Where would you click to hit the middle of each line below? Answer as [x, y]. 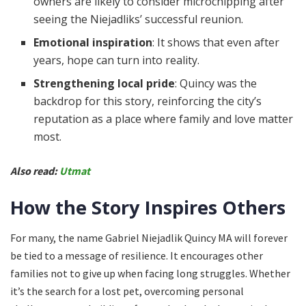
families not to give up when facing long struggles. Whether [150, 274]
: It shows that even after [216, 42]
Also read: [35, 171]
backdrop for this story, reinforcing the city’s [148, 101]
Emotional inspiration [93, 42]
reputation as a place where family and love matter [164, 119]
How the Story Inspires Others [148, 207]
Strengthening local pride [105, 83]
